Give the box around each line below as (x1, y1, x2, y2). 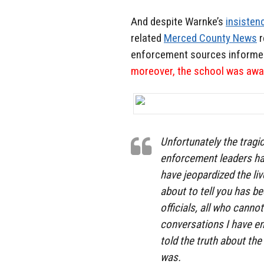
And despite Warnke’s (131, 14, 226, 28)
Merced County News (164, 31, 257, 45)
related (131, 31, 164, 45)
